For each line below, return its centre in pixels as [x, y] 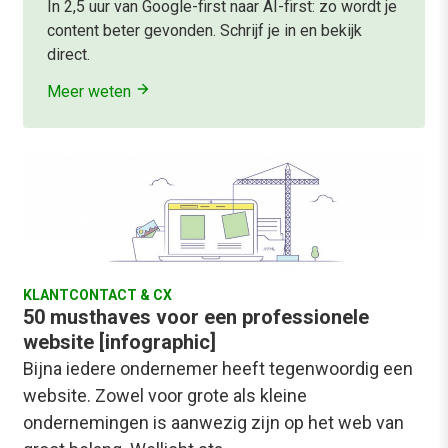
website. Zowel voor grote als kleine [165, 396]
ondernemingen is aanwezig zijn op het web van [213, 423]
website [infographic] [119, 342]
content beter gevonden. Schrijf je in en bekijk [204, 30]
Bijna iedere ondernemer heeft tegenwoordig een [218, 369]
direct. [68, 54]
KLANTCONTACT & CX [97, 295]
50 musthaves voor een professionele [196, 317]
